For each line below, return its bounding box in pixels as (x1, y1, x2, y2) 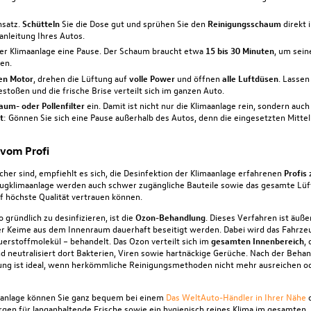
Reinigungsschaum (207, 17, 281, 30)
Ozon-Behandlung (135, 210, 205, 223)
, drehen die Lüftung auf (33, 72, 129, 84)
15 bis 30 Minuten (205, 44, 274, 57)
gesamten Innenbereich (210, 234, 304, 246)
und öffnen (174, 72, 222, 84)
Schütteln (22, 17, 60, 30)
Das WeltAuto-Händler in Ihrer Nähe (165, 290, 306, 303)
